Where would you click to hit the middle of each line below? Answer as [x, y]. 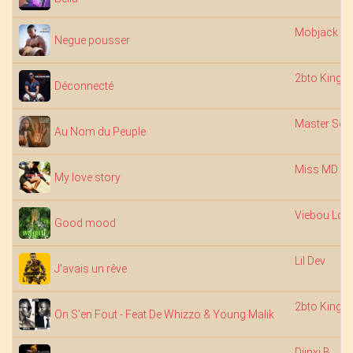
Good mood [85, 223]
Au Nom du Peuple [100, 132]
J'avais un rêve [91, 269]
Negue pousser [92, 40]
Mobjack [316, 32]
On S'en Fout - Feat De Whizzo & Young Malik [164, 314]
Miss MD [316, 169]
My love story [87, 177]
